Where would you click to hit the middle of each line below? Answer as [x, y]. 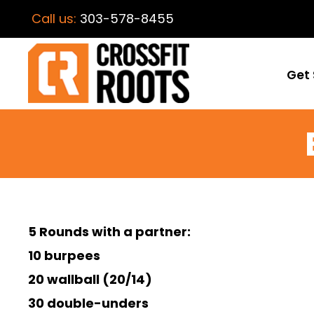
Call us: [56, 19]
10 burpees [64, 256]
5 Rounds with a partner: [109, 232]
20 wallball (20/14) [90, 280]
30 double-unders [88, 303]
